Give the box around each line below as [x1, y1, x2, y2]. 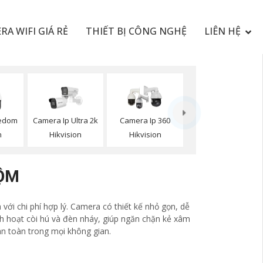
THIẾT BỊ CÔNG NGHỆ [85, 25, 187, 38]
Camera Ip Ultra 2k [32, 115, 98, 126]
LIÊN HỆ [204, 25, 241, 38]
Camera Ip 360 [120, 115, 171, 126]
